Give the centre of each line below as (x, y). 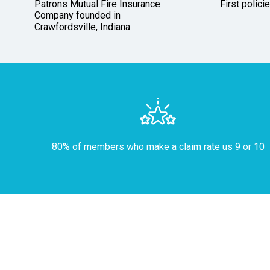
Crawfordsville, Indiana (82, 27)
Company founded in (77, 16)
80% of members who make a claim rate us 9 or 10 (158, 147)
